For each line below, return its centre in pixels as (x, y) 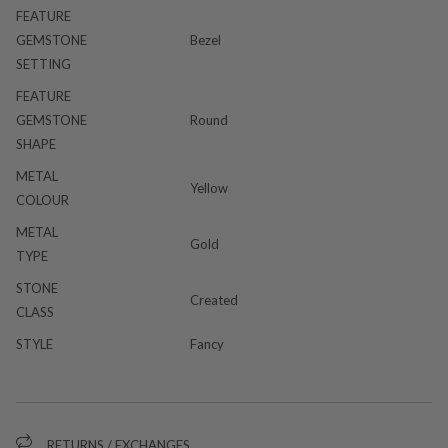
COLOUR (42, 200)
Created (214, 300)
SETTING (43, 64)
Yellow (209, 188)
